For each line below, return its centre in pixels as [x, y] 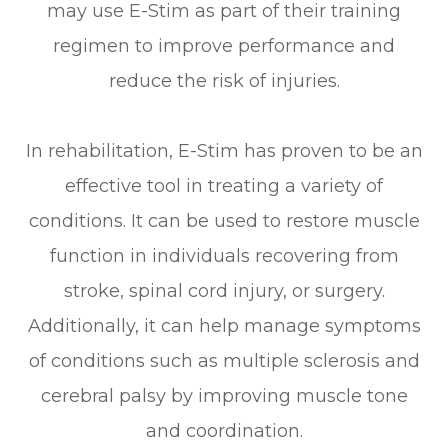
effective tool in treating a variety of [224, 185]
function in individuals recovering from [224, 255]
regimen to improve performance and [224, 45]
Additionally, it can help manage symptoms [224, 325]
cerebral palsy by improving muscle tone [224, 395]
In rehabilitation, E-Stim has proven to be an [224, 150]
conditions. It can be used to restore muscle [224, 220]
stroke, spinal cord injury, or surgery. [224, 290]
